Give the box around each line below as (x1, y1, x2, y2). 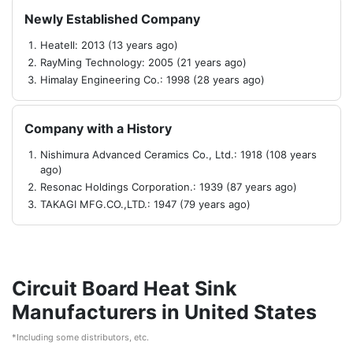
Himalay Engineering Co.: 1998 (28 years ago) (40, 73, 265, 86)
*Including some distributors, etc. (12, 332, 149, 343)
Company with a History (24, 121, 172, 136)
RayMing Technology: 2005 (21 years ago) (40, 56, 247, 69)
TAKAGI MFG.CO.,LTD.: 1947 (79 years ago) (40, 198, 251, 210)
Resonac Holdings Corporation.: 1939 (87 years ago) (40, 180, 297, 193)
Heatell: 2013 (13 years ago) (40, 39, 178, 51)
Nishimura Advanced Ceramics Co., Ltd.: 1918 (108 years (40, 148, 317, 161)
